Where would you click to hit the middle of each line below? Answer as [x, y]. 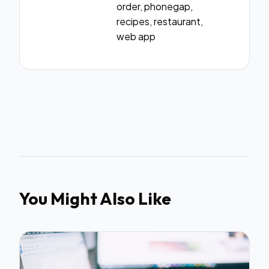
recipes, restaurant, [160, 22]
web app [136, 37]
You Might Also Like [95, 199]
